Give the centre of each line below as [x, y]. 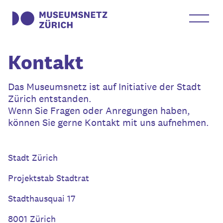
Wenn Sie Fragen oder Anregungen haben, [99, 111]
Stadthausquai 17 [42, 198]
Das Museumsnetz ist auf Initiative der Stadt [105, 87]
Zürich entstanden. [50, 99]
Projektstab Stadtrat [49, 178]
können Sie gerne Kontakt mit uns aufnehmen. [109, 122]
